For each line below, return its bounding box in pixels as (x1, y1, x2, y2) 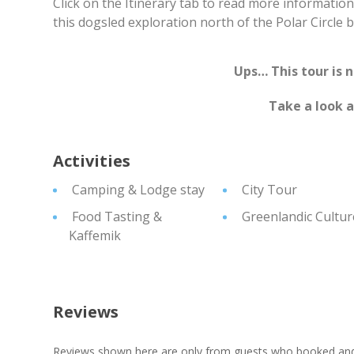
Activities (53, 150, 131, 171)
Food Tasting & (69, 208, 163, 225)
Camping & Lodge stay (69, 181, 205, 198)
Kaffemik (69, 227, 122, 244)
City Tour (239, 181, 298, 198)
